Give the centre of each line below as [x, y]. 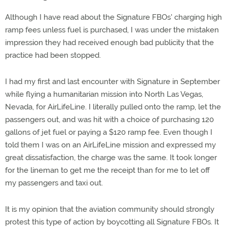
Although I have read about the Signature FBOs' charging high [113, 17]
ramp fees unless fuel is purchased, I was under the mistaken [112, 30]
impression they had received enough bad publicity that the [109, 43]
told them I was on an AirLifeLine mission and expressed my [110, 145]
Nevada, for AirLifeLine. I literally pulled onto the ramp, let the [113, 107]
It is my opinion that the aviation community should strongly [110, 209]
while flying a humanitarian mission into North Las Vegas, [104, 94]
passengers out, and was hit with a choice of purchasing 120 [109, 120]
